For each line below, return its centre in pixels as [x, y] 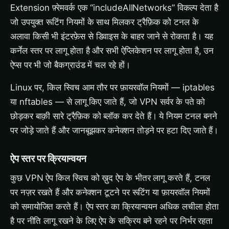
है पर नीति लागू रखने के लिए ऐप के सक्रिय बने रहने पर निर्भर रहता [112, 221]
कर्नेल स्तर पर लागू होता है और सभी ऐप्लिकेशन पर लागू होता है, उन [112, 51]
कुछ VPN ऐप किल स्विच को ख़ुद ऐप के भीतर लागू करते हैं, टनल [110, 178]
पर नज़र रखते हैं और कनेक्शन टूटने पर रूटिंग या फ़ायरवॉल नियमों [110, 192]
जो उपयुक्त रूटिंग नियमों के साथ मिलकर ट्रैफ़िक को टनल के [105, 22]
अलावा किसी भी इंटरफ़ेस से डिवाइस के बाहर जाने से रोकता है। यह [112, 36]
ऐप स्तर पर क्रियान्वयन [48, 159]
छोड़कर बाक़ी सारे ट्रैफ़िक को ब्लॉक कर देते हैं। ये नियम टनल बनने [114, 116]
